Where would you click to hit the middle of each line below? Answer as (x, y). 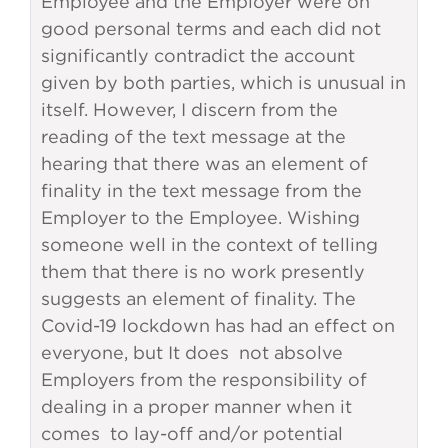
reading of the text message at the (193, 137)
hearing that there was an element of (204, 164)
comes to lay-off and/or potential (192, 434)
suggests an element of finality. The (198, 299)
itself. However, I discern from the (189, 110)
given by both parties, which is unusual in (223, 83)
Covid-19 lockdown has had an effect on (218, 326)
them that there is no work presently (203, 272)
